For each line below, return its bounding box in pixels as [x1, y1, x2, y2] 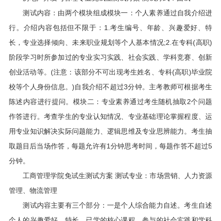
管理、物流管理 [8, 186, 57, 194]
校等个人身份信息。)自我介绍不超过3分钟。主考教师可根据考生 [8, 83, 213, 91]
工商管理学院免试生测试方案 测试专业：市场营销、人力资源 [8, 172, 213, 180]
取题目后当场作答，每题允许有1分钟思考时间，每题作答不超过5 [8, 142, 213, 150]
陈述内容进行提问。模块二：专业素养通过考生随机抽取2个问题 [8, 98, 213, 106]
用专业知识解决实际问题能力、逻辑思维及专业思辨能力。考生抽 [8, 127, 213, 135]
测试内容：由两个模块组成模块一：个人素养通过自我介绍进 [8, 9, 213, 17]
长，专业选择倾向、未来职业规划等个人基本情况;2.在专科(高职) [8, 38, 213, 46]
